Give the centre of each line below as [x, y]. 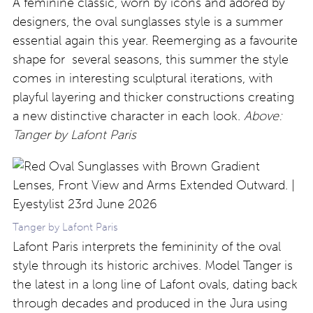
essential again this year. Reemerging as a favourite [155, 41]
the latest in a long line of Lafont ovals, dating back [155, 285]
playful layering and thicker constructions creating [153, 97]
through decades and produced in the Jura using [150, 304]
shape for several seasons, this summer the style [151, 60]
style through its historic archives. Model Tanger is [153, 266]
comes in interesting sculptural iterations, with [143, 79]
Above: [263, 116]
